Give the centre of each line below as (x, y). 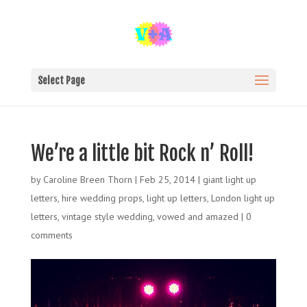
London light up (243, 198)
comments (51, 235)
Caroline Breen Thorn (87, 180)
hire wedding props (102, 198)
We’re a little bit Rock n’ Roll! (142, 153)
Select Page (61, 81)
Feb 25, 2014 (167, 180)
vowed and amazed (197, 217)
